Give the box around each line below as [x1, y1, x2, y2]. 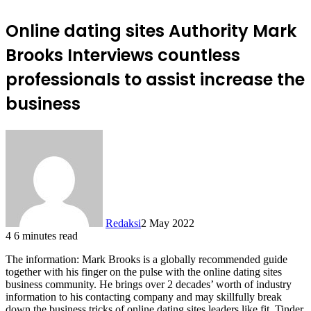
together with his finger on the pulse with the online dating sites [6, 265, 282, 278]
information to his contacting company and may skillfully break [6, 290, 282, 303]
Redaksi [106, 217, 141, 229]
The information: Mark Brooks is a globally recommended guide [6, 253, 287, 265]
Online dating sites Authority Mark [6, 19, 296, 42]
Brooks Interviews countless [6, 43, 240, 67]
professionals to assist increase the [6, 67, 305, 91]
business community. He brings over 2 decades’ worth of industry [6, 278, 292, 290]
